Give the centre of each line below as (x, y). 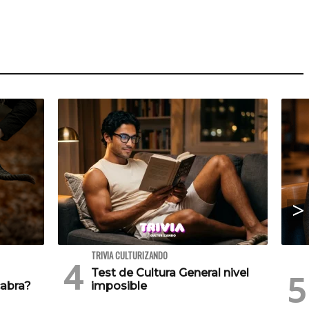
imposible (119, 286)
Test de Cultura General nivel (170, 273)
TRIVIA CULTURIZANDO (129, 256)
